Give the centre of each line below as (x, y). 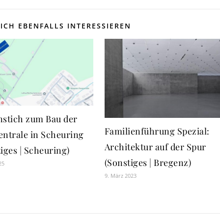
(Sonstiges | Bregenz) (148, 163)
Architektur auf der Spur (155, 147)
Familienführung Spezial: (157, 131)
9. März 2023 (120, 176)
